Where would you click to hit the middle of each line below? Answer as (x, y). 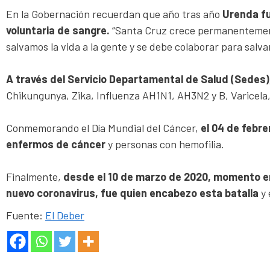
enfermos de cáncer (57, 144)
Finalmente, (35, 176)
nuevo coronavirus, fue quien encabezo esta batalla (132, 193)
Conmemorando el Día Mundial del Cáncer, (103, 127)
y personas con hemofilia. (166, 144)
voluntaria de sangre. (58, 30)
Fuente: (26, 215)
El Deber (65, 215)
